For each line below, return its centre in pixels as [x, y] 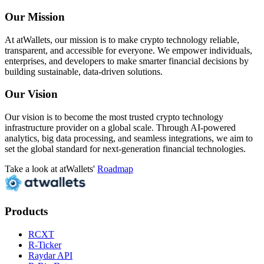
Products [26, 211]
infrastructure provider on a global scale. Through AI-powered [120, 128]
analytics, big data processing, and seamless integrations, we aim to [129, 138]
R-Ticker [45, 245]
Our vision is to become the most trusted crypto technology [114, 117]
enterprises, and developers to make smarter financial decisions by [127, 61]
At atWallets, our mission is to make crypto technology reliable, [122, 39]
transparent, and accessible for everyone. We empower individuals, [128, 50]
